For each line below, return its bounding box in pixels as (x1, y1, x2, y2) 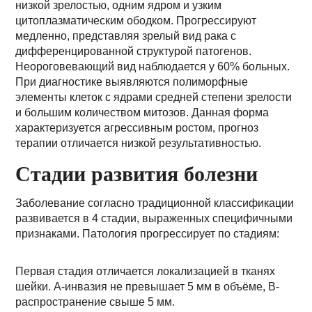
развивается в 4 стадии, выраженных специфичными (15, 212, 293, 224)
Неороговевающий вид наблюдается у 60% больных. (15, 61, 290, 72)
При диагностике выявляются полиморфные (15, 76, 249, 88)
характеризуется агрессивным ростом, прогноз (15, 122, 259, 134)
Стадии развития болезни (15, 159, 258, 187)
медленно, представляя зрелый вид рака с (15, 30, 237, 42)
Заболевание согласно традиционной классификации (15, 197, 295, 209)
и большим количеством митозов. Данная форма (15, 107, 270, 118)
